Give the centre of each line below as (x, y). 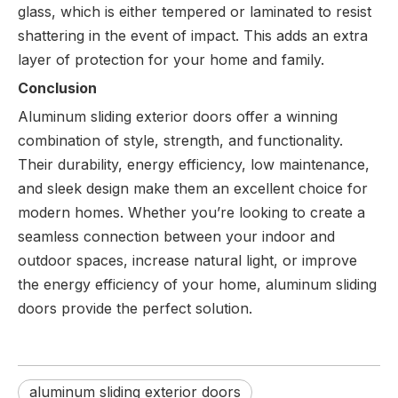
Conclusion (57, 88)
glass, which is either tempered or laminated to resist (195, 12)
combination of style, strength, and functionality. (180, 141)
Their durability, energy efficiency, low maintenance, (194, 165)
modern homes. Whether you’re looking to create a (191, 213)
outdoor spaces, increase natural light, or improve (187, 261)
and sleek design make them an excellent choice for (193, 189)
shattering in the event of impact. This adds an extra (193, 36)
